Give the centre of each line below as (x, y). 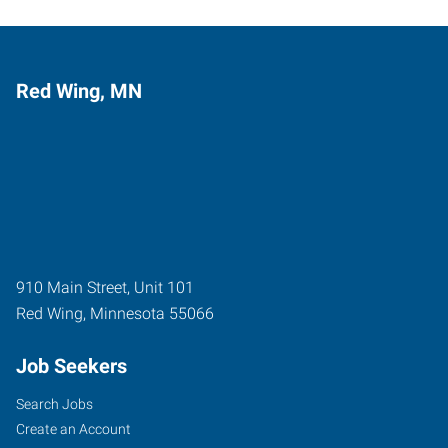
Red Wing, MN (79, 90)
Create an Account (73, 428)
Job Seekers (71, 365)
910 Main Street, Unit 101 (105, 287)
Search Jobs (54, 403)
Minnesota (127, 313)
